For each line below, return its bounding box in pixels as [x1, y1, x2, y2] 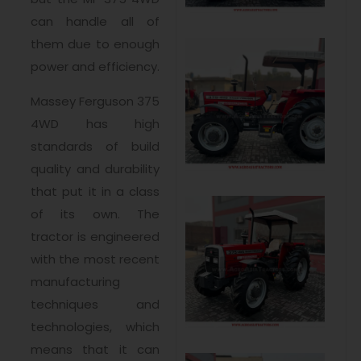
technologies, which [31, 318, 160, 336]
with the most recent [31, 251, 160, 268]
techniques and [31, 296, 160, 313]
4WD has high [31, 115, 160, 133]
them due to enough [31, 35, 160, 53]
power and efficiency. [31, 58, 160, 76]
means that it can [31, 341, 160, 359]
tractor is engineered [31, 228, 160, 246]
